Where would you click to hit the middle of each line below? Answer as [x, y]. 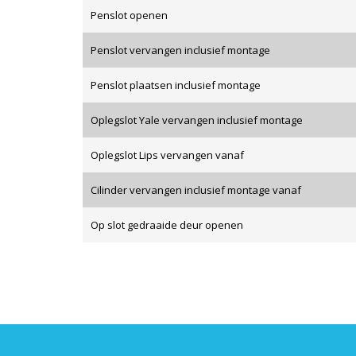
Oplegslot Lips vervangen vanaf [167, 155]
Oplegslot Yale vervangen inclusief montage [197, 120]
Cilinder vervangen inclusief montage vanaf [196, 190]
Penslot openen [129, 15]
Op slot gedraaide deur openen [167, 225]
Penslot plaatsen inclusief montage [176, 85]
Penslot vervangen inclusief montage [180, 50]
